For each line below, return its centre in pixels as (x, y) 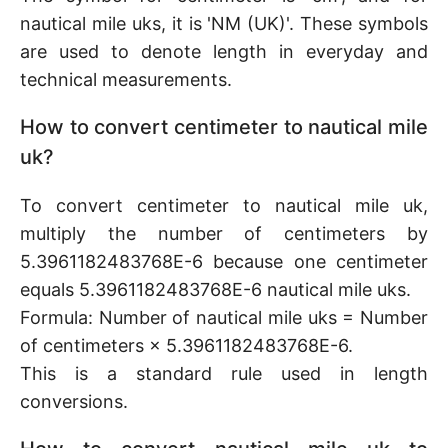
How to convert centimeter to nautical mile (224, 127)
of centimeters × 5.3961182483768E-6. (186, 345)
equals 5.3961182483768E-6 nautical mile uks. (215, 289)
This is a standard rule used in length (224, 373)
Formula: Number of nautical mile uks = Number (224, 317)
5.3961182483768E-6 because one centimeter (224, 261)
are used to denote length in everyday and (224, 51)
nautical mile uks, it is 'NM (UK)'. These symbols (224, 23)
